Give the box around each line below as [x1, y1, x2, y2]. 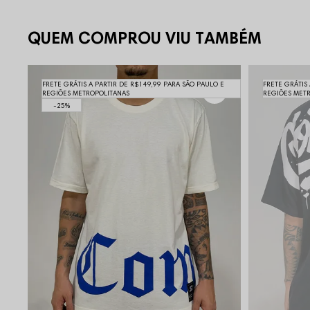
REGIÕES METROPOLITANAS [42, 89, 129, 98]
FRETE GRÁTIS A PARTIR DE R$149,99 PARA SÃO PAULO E [42, 80, 224, 89]
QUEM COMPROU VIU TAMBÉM [28, 28, 262, 48]
